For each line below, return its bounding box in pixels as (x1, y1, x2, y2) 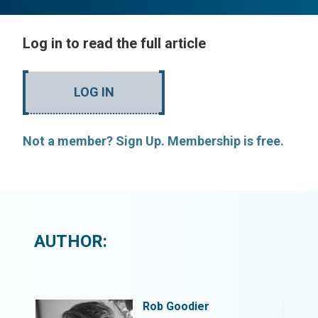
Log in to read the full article (23, 35, 206, 52)
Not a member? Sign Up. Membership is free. (23, 133, 284, 148)
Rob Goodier (142, 300, 209, 313)
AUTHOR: (34, 231, 107, 251)
